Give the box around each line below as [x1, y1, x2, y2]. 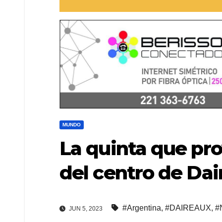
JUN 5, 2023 [67, 205, 103, 212]
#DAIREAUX [165, 203, 211, 212]
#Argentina [122, 203, 161, 212]
